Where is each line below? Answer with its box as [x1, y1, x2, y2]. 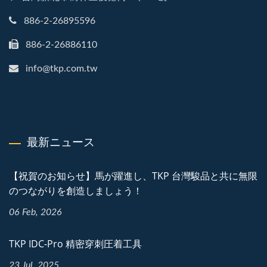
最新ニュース [27, 134, 95, 150]
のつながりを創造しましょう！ [9, 184, 142, 198]
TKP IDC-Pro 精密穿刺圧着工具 [9, 237, 142, 251]
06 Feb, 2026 [9, 207, 62, 218]
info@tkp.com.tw [26, 64, 98, 74]
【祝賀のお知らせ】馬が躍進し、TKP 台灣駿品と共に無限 [9, 169, 257, 183]
